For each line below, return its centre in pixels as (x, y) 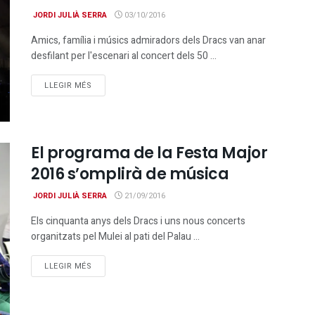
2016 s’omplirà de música (130, 174)
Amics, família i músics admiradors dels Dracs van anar (148, 40)
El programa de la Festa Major (149, 153)
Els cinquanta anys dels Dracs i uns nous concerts (138, 221)
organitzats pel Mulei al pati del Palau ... (115, 237)
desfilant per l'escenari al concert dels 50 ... (124, 56)
